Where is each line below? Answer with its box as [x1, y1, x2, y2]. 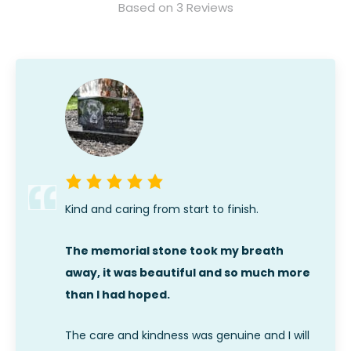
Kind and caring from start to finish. [65, 201, 259, 218]
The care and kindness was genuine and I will [65, 327, 309, 344]
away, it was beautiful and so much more [65, 264, 310, 280]
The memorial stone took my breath [65, 242, 284, 259]
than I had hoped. [65, 286, 170, 302]
